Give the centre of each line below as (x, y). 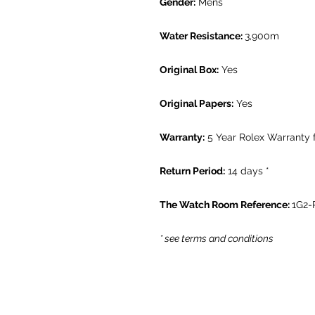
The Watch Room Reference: (226, 205)
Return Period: (192, 171)
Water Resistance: (202, 36)
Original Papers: (197, 104)
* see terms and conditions (217, 239)
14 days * (247, 171)
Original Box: (189, 70)
